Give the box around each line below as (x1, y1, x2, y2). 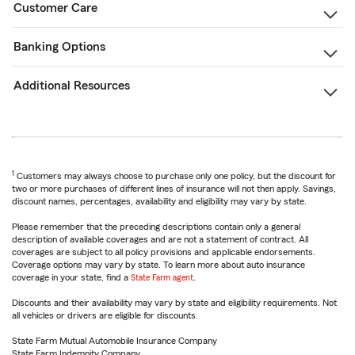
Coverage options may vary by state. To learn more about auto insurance (12, 260, 305, 269)
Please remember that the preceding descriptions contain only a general (12, 222, 300, 231)
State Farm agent (131, 273, 193, 282)
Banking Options (13, 40, 105, 53)
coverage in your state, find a (12, 273, 131, 282)
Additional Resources (13, 79, 130, 92)
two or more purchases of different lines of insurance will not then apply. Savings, (12, 184, 336, 193)
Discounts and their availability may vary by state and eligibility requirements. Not (12, 298, 337, 307)
